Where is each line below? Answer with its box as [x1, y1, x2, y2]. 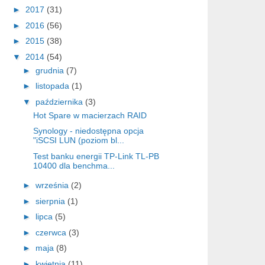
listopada [35, 81, 72, 91]
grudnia [35, 65, 66, 75]
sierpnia [35, 196, 67, 206]
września [35, 180, 71, 190]
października [35, 96, 85, 106]
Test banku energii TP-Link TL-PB [33, 151, 159, 161]
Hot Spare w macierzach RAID [33, 110, 147, 120]
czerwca [35, 227, 69, 237]
